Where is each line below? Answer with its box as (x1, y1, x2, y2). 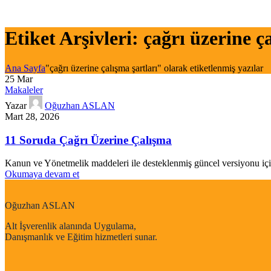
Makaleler (5, 84, 43, 95)
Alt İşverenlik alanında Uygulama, (5, 221, 136, 232)
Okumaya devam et (5, 169, 79, 180)
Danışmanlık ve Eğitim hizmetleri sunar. (5, 232, 157, 243)
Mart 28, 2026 (5, 111, 59, 122)
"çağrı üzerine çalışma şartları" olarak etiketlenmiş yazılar (45, 62, 263, 73)
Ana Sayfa (5, 62, 45, 73)
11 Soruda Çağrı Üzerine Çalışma (5, 133, 172, 146)
